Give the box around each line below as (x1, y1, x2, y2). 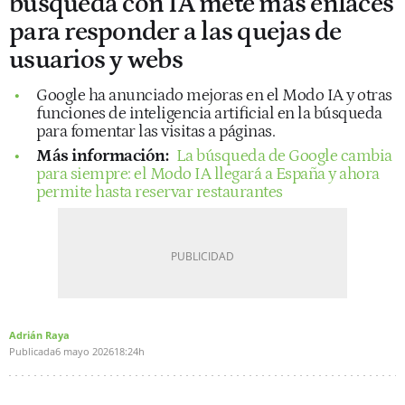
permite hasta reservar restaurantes (36, 182, 283, 202)
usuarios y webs (9, 44, 183, 75)
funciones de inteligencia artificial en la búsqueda (36, 103, 382, 123)
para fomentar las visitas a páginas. (36, 121, 275, 141)
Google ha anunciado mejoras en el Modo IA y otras (36, 85, 392, 105)
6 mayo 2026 (55, 344, 114, 358)
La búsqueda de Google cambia (175, 146, 392, 165)
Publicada (9, 344, 55, 358)
